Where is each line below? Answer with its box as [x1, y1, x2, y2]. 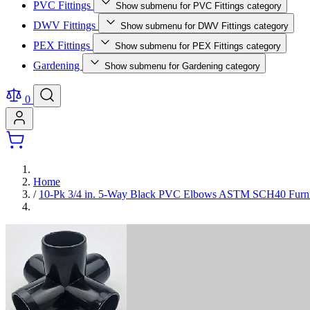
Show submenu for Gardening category [104, 61, 260, 71]
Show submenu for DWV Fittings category [120, 21, 289, 31]
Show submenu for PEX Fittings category [115, 41, 281, 51]
